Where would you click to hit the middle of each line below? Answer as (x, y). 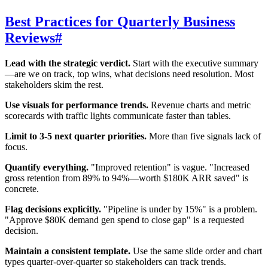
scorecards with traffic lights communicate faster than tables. (118, 115)
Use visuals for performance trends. (77, 105)
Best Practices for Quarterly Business (120, 21)
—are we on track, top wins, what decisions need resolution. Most (129, 74)
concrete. (22, 188)
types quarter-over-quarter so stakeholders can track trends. (115, 261)
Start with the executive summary (194, 63)
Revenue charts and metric (200, 105)
